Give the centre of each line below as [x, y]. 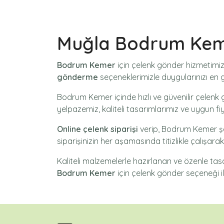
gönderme [77, 77]
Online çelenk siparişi [97, 129]
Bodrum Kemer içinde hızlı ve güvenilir [126, 97]
